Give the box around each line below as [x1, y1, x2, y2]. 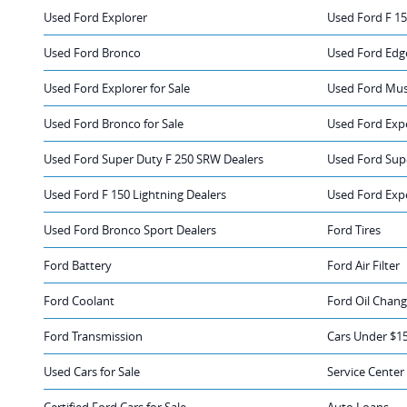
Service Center [327, 362, 404, 380]
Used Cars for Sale [44, 362, 140, 380]
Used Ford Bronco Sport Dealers [44, 221, 216, 238]
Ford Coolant [44, 292, 114, 309]
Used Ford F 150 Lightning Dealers [44, 185, 226, 203]
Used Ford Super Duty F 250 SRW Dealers [44, 150, 263, 167]
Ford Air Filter [327, 256, 400, 273]
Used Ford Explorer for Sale [44, 79, 190, 96]
